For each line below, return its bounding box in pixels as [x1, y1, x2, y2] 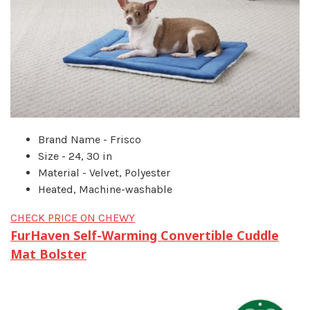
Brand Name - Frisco [38, 132, 141, 146]
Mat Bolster [10, 245, 86, 262]
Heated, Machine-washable [38, 182, 172, 196]
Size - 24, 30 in [38, 149, 112, 163]
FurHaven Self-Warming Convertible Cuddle [10, 226, 279, 244]
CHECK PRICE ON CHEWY [10, 210, 135, 224]
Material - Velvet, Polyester [38, 165, 170, 179]
